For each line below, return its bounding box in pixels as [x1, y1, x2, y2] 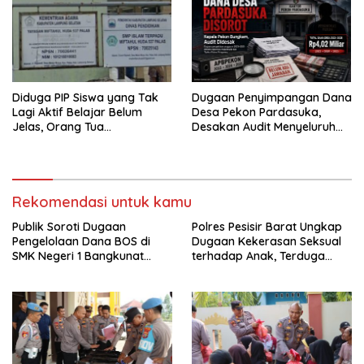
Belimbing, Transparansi [12, 262, 143, 278]
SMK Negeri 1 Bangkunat [12, 248, 144, 263]
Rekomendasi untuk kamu [12, 192, 192, 211]
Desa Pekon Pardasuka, [192, 104, 321, 119]
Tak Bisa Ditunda [192, 133, 284, 149]
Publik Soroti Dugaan [12, 219, 126, 234]
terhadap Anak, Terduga [192, 248, 325, 263]
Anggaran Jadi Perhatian [12, 277, 149, 292]
